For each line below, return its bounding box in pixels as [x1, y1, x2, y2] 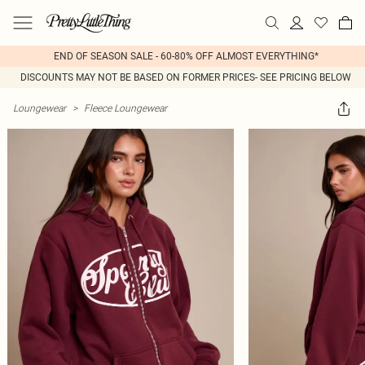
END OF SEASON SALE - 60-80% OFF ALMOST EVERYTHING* [53, 51, 319, 62]
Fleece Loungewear [84, 102, 167, 114]
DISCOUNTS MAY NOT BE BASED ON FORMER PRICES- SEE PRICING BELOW [20, 72, 351, 83]
